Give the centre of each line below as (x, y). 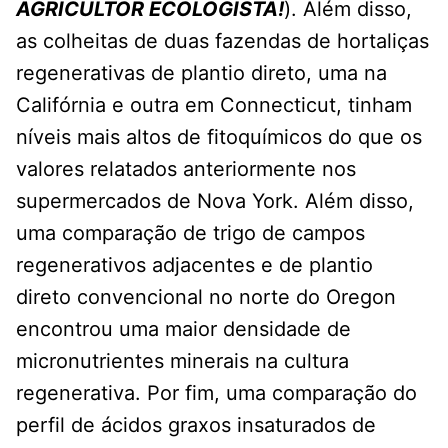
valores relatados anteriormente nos (186, 168)
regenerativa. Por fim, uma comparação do (216, 392)
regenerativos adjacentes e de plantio (194, 264)
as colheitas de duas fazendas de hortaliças (222, 40)
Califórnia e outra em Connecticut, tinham (214, 104)
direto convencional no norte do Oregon (206, 296)
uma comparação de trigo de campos (190, 232)
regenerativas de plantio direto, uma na (201, 72)
